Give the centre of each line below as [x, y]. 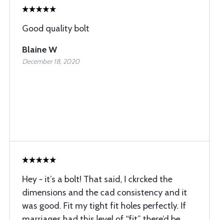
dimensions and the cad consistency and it [105, 192]
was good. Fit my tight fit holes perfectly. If [104, 206]
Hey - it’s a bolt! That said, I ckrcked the [97, 179]
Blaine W [40, 49]
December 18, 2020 [51, 61]
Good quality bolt [56, 28]
